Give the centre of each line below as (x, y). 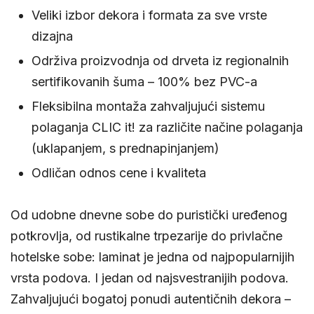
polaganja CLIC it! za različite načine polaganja (167, 128)
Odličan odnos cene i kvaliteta (119, 173)
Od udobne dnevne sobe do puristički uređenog (149, 215)
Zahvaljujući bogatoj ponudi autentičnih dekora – (151, 299)
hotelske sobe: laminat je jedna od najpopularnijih (152, 257)
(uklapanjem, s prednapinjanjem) (125, 149)
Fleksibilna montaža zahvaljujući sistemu (148, 107)
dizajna (52, 36)
